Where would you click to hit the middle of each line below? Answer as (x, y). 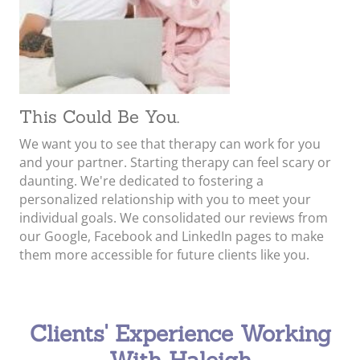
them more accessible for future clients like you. (166, 255)
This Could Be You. (99, 117)
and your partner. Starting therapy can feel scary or (175, 162)
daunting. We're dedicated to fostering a (141, 181)
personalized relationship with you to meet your (165, 199)
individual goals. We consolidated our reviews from (174, 218)
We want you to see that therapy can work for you (170, 144)
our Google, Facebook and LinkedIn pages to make (172, 236)
